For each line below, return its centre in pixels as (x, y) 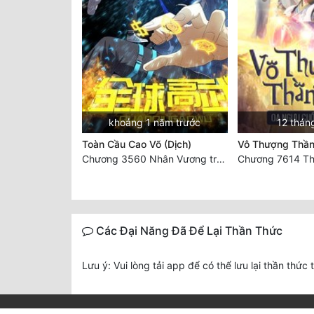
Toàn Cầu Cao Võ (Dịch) (137, 144)
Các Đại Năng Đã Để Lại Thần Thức (188, 231)
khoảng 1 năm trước (155, 123)
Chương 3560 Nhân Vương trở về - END (221, 159)
